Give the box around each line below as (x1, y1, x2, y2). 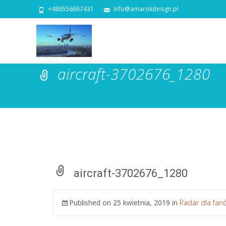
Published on (69, 198, 113, 207)
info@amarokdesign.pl (114, 5, 179, 13)
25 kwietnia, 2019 (113, 198, 170, 207)
